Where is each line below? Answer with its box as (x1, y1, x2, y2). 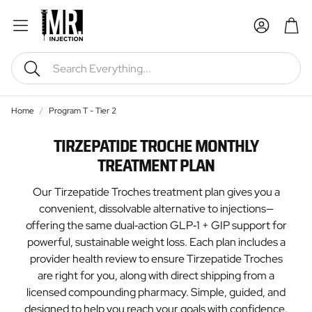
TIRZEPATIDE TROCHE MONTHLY (54, 133, 258, 159)
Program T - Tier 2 (49, 105, 116, 116)
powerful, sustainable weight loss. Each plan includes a (26, 235, 286, 249)
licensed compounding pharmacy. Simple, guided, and (26, 285, 286, 299)
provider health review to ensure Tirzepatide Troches (29, 251, 283, 266)
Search (22, 68, 56, 83)
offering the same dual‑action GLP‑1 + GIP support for (25, 218, 287, 233)
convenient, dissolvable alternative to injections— (38, 201, 274, 216)
